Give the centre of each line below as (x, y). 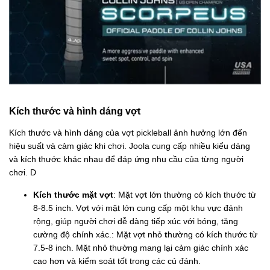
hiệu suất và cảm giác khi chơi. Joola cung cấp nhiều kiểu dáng (130, 146)
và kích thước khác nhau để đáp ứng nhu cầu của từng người (126, 159)
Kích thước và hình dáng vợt (75, 111)
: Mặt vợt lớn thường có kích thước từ (185, 195)
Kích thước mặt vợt (73, 195)
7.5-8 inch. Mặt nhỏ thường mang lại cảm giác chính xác (141, 248)
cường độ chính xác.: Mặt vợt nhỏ (98, 235)
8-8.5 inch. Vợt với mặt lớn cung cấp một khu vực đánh (138, 208)
